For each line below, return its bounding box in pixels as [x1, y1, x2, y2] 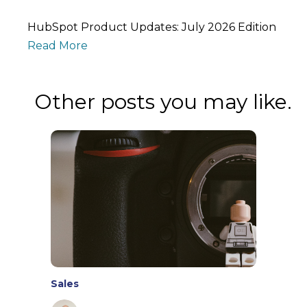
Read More [27, 39, 88, 53]
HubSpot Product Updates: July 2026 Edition [27, 21, 277, 34]
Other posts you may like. [34, 89, 292, 115]
